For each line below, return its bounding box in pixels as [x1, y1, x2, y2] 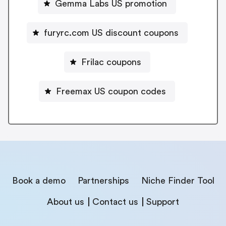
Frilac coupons [81, 57, 141, 67]
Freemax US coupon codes [56, 86, 166, 96]
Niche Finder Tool [141, 176, 214, 185]
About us [47, 197, 84, 206]
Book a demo [12, 176, 66, 185]
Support [146, 197, 179, 206]
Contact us [92, 197, 138, 206]
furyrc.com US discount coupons [43, 28, 179, 37]
